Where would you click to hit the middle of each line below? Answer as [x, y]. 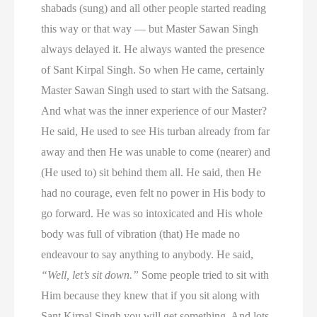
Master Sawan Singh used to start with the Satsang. [155, 91]
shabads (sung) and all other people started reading [154, 8]
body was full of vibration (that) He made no [141, 234]
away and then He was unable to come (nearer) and [156, 152]
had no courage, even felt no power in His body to [154, 193]
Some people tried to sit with [204, 275]
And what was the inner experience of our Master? [154, 111]
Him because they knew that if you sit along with [151, 296]
